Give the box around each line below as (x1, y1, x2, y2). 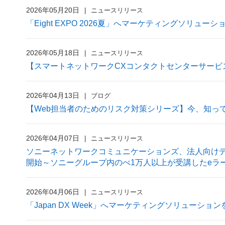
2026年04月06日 (26, 188, 79, 196)
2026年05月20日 (26, 6, 79, 14)
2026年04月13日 (26, 91, 79, 99)
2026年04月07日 (26, 134, 79, 142)
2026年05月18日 (26, 49, 79, 57)
